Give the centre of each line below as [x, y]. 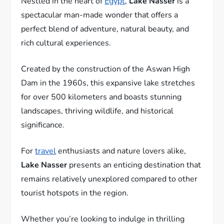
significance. [43, 125]
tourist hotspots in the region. [75, 193]
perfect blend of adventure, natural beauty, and [105, 29]
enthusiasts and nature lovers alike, [121, 151]
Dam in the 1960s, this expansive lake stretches [108, 83]
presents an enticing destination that [134, 165]
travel [46, 151]
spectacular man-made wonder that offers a [100, 15]
